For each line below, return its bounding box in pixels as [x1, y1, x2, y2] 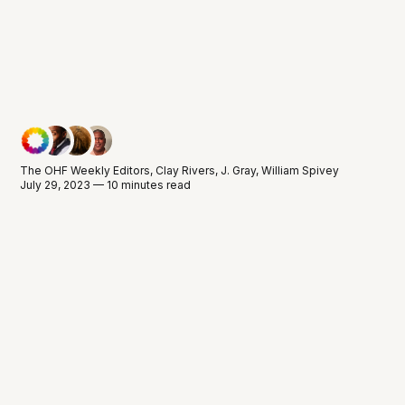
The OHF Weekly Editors [20, 163, 151, 177]
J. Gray [221, 163, 257, 177]
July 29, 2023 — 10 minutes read [20, 177, 192, 192]
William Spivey [261, 163, 340, 177]
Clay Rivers [155, 163, 216, 177]
